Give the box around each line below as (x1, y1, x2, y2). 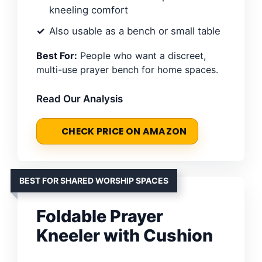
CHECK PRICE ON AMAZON (61, 125, 187, 137)
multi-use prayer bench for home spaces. (36, 63, 218, 75)
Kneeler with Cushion (36, 225, 213, 246)
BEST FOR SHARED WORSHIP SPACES (19, 175, 168, 185)
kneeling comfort (49, 4, 128, 16)
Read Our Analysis (36, 92, 123, 105)
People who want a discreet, (77, 49, 206, 61)
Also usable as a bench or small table (49, 25, 220, 37)
